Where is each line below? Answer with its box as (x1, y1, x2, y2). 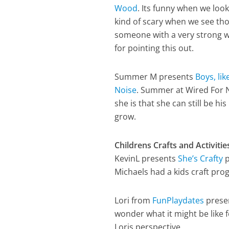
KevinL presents (114, 153, 178, 164)
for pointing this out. (114, 42, 194, 54)
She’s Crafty (178, 153, 223, 164)
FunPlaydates (152, 195, 204, 206)
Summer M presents (114, 71, 196, 82)
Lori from (114, 195, 153, 206)
